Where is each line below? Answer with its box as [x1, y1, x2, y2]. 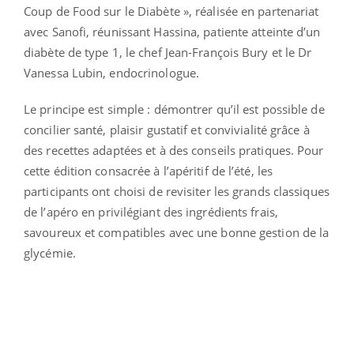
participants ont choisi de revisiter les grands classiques [24, 183, 330, 199]
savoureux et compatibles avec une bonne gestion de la [24, 224, 330, 240]
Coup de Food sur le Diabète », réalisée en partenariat [24, 2, 319, 19]
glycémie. [24, 244, 76, 261]
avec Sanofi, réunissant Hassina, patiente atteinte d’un [24, 23, 321, 40]
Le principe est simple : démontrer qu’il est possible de [24, 100, 325, 117]
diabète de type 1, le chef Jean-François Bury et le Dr [24, 43, 312, 60]
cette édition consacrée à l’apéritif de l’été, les [24, 162, 273, 179]
